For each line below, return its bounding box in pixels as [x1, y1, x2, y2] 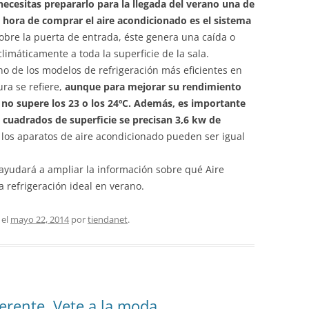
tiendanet [88, 213, 128, 226]
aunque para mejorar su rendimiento [65, 80, 241, 93]
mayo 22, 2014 [10, 213, 69, 226]
